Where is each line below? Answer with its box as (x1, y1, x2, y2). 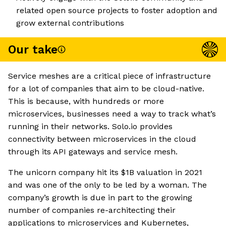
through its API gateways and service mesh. (8, 147, 178, 157)
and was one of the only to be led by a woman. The (8, 180, 207, 190)
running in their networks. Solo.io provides (8, 122, 173, 132)
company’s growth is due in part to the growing (8, 193, 192, 203)
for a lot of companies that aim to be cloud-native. (8, 84, 204, 94)
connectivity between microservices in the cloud (8, 134, 196, 144)
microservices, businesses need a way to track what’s (8, 109, 216, 119)
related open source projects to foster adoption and (16, 6, 217, 16)
